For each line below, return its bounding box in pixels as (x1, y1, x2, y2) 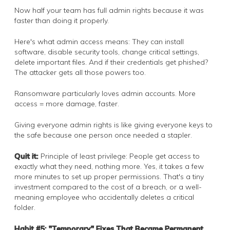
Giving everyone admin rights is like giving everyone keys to (14, 120, 213, 129)
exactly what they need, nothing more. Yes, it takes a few (14, 161, 204, 171)
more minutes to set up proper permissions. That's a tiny (14, 171, 204, 181)
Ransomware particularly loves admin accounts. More (14, 88, 196, 98)
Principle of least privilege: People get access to (39, 151, 200, 161)
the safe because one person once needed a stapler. (14, 130, 192, 140)
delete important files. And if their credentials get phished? (14, 57, 208, 67)
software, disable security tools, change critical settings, (14, 47, 199, 56)
